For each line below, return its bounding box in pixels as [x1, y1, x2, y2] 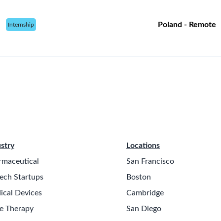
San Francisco [126, 157, 174, 165]
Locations [126, 142, 160, 149]
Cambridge [126, 189, 164, 197]
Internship [8, 22, 34, 28]
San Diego [126, 205, 161, 213]
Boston [126, 173, 151, 181]
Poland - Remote [158, 21, 216, 29]
